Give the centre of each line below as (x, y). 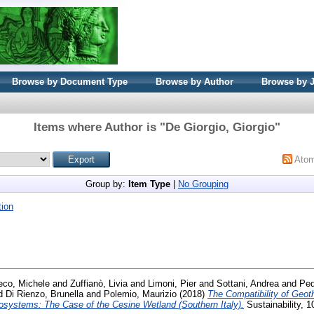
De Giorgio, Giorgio (220, 127)
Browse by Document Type (70, 82)
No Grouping (203, 184)
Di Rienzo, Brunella (45, 294)
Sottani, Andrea (248, 283)
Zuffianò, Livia (99, 283)
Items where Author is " (100, 127)
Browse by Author (194, 82)
